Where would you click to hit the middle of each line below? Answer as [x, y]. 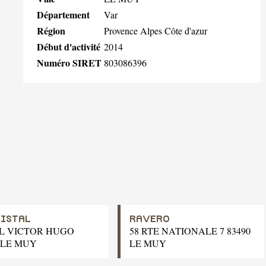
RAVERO [150, 219]
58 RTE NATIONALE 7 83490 [190, 231]
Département [63, 15]
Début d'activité [69, 47]
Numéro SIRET [69, 63]
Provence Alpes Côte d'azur [156, 31]
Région [51, 31]
